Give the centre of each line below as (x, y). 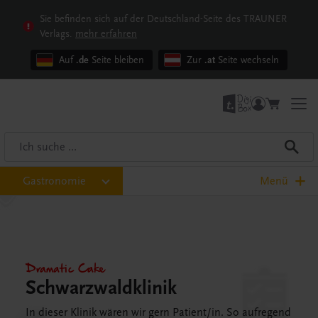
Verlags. (56, 34)
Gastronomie (54, 181)
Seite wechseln (247, 60)
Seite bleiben (116, 60)
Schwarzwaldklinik (101, 288)
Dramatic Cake (65, 268)
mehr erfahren (106, 34)
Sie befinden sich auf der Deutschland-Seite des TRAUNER (163, 19)
